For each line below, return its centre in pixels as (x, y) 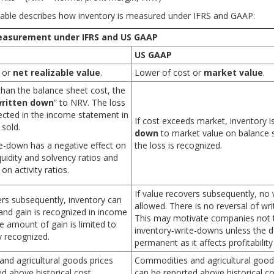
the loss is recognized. (178, 145)
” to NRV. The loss (90, 102)
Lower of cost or (169, 72)
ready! (188, 52)
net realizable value (57, 72)
